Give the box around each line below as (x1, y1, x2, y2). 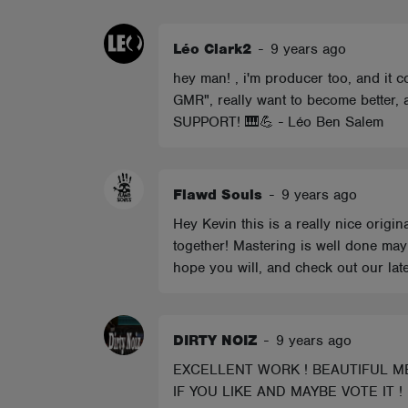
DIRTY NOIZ (173, 331, 257, 350)
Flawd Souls (173, 186, 262, 204)
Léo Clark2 (173, 40, 251, 58)
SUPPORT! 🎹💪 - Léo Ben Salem (173, 113, 383, 131)
